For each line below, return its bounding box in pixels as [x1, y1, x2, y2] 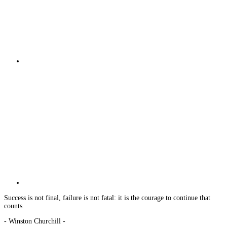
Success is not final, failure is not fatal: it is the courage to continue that [4, 194, 210, 202]
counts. [4, 202, 24, 210]
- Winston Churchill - [4, 217, 65, 225]
